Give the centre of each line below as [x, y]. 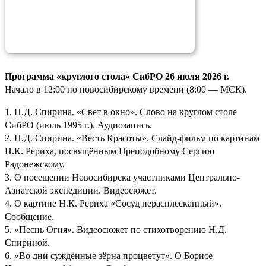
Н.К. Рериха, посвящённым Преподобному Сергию [110, 151]
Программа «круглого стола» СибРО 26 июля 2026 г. [117, 76]
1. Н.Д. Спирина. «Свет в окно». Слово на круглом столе [121, 112]
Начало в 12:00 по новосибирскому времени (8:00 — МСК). [126, 89]
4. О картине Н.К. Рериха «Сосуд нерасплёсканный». [113, 203]
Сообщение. [29, 216]
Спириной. [27, 242]
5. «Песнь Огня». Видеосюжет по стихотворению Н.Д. [116, 229]
